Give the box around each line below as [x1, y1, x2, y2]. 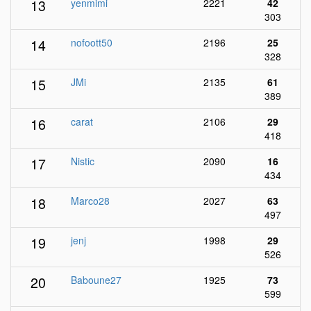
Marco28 [71, 194, 110, 208]
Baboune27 [71, 273, 121, 287]
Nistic [71, 154, 94, 168]
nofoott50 [71, 35, 112, 49]
